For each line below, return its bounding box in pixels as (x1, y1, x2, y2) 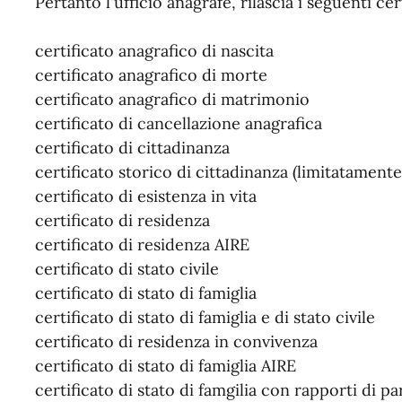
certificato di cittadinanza (34, 137, 230, 159)
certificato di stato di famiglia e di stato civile (34, 307, 375, 328)
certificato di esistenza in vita (34, 186, 257, 207)
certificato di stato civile (34, 258, 219, 280)
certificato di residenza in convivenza (34, 331, 318, 353)
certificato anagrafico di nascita (34, 40, 274, 62)
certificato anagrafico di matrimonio (34, 89, 310, 110)
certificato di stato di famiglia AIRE (34, 355, 296, 377)
